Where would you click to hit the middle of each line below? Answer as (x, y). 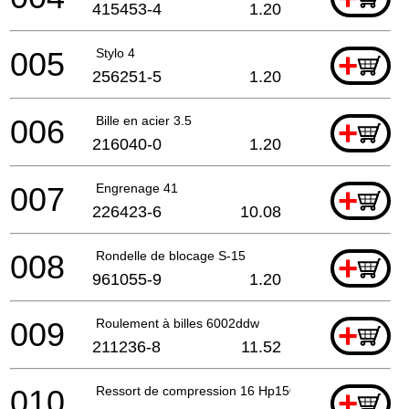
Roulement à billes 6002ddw (178, 323)
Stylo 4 (115, 52)
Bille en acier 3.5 (144, 120)
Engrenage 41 (137, 188)
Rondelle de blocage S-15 (171, 255)
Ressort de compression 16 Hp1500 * (204, 390)
